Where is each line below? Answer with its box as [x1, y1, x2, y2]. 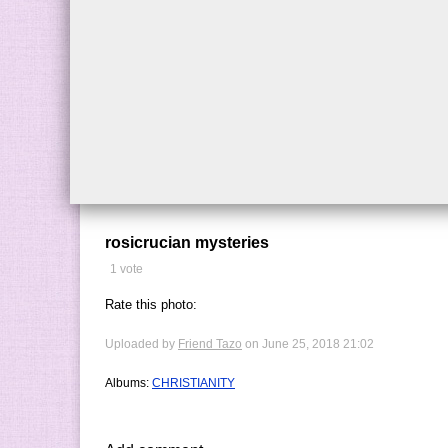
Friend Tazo [178, 337, 242, 351]
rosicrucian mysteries [105, 233, 269, 251]
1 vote [110, 262, 143, 276]
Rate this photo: [105, 297, 197, 313]
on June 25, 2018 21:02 [242, 337, 374, 351]
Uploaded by [105, 337, 178, 351]
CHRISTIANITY [152, 376, 235, 390]
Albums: [105, 376, 152, 390]
